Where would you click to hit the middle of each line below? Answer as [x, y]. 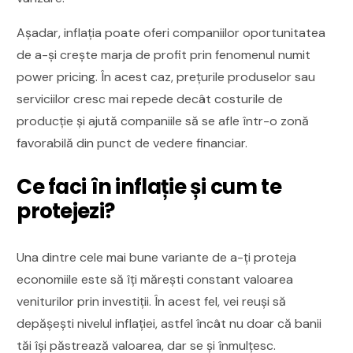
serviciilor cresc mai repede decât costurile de [150, 98]
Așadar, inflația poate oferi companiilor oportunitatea [171, 32]
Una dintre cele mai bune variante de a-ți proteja [157, 257]
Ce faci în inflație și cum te [149, 186]
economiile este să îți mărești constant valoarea [155, 279]
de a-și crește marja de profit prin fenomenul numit [164, 54]
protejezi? [66, 211]
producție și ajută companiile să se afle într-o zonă [163, 121]
